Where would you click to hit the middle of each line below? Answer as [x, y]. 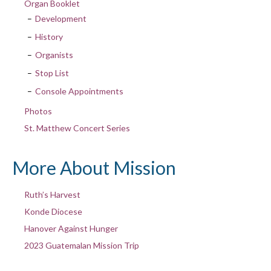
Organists [54, 54]
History [49, 36]
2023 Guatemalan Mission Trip [81, 245]
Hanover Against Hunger [71, 228]
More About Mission [94, 167]
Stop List [52, 73]
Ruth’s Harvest [52, 194]
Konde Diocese [53, 211]
